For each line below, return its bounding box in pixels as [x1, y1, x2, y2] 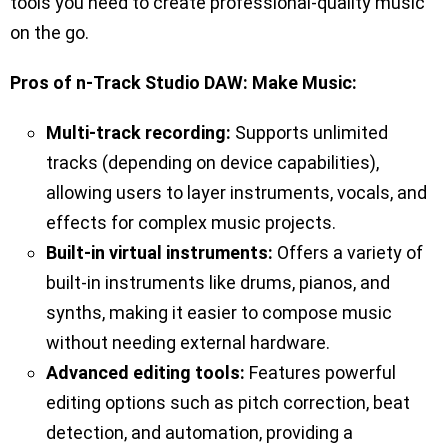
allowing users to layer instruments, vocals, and [46, 182, 427, 204]
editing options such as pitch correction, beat [46, 392, 410, 414]
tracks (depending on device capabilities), [46, 152, 379, 174]
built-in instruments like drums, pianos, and [46, 272, 390, 294]
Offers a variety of [273, 242, 423, 264]
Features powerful [245, 362, 396, 384]
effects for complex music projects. [46, 212, 336, 234]
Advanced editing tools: [46, 362, 245, 384]
